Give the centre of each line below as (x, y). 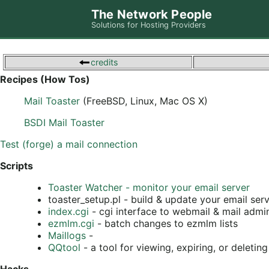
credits (104, 62)
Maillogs (67, 235)
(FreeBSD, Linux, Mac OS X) (144, 101)
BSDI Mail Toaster (64, 122)
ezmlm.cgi (71, 223)
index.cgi (68, 211)
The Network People (152, 14)
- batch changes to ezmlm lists (166, 223)
